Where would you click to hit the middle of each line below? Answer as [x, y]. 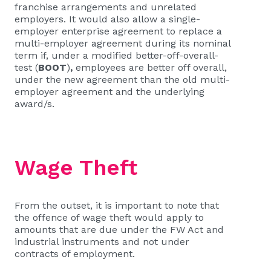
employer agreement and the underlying [109, 92]
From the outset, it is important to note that [117, 205]
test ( [26, 67]
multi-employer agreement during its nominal [122, 43]
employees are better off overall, [150, 67]
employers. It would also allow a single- [107, 19]
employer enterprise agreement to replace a [118, 31]
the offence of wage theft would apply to [109, 217]
